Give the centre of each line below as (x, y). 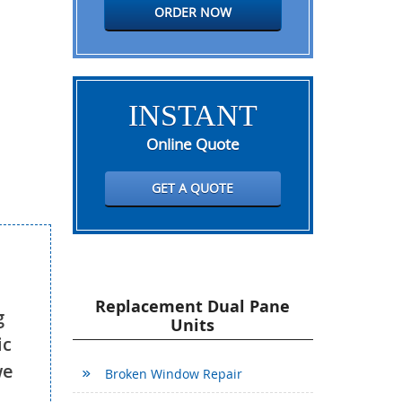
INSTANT (192, 115)
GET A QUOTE (193, 188)
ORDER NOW (192, 12)
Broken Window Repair (173, 374)
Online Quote (192, 144)
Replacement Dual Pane (193, 306)
